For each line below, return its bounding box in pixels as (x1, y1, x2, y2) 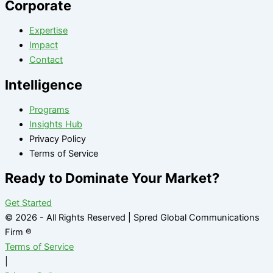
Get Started (5, 197, 52, 208)
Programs (29, 104, 69, 115)
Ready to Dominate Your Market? (5, 169, 219, 186)
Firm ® (5, 227, 32, 238)
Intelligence (5, 76, 82, 93)
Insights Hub (29, 118, 82, 130)
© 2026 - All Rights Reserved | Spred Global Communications (5, 212, 260, 223)
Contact (29, 54, 63, 66)
